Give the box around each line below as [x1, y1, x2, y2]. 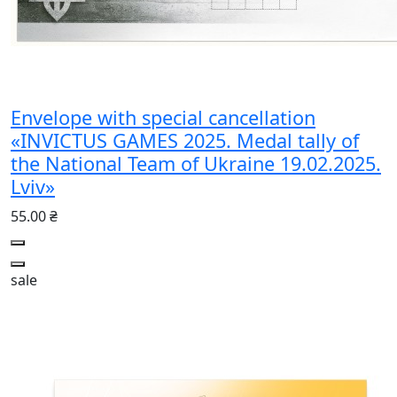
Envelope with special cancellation [11, 104, 315, 130]
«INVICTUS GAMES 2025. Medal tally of [11, 127, 359, 153]
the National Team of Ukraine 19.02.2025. [11, 150, 381, 176]
